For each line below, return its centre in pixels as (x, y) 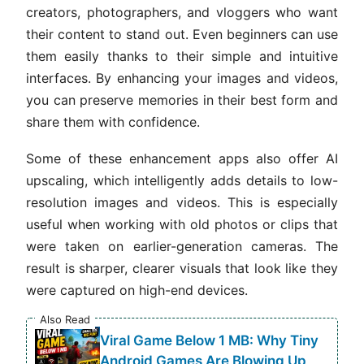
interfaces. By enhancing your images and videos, (182, 78)
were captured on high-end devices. (137, 290)
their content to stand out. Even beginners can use (182, 35)
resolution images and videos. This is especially (182, 203)
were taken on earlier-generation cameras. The (182, 247)
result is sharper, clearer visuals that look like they (182, 269)
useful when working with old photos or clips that (182, 225)
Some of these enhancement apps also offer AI (182, 159)
